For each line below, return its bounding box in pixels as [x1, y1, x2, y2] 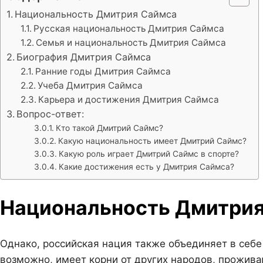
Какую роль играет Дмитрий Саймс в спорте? [58, 149, 239, 159]
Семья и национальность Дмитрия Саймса [36, 36, 227, 48]
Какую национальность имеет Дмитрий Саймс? [58, 136, 247, 146]
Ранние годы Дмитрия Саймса [35, 65, 171, 77]
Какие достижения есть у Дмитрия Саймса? [58, 161, 234, 171]
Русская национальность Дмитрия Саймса [33, 22, 225, 34]
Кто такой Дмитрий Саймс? [55, 123, 163, 133]
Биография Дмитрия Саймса [16, 50, 151, 63]
